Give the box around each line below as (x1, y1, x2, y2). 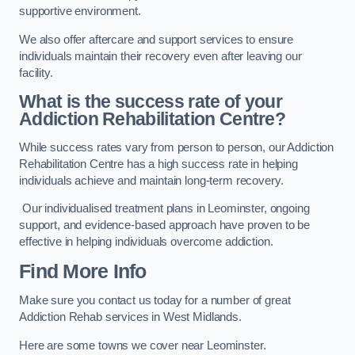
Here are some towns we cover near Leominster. (19, 338, 266, 352)
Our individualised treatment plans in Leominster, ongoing (19, 202, 310, 216)
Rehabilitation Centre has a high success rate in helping (19, 157, 298, 170)
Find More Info (19, 260, 147, 282)
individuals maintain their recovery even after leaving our (19, 49, 302, 63)
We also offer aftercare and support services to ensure (19, 32, 294, 46)
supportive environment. (19, 5, 144, 18)
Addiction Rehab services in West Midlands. (19, 311, 242, 324)
